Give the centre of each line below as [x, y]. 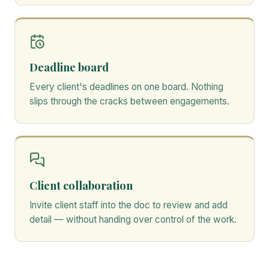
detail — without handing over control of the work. [133, 219]
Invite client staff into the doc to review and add [128, 205]
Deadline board [69, 67]
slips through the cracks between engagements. [129, 101]
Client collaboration [81, 185]
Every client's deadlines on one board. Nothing [126, 86]
